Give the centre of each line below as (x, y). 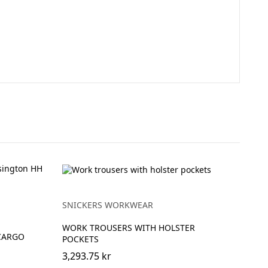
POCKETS (80, 239)
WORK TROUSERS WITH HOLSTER (128, 227)
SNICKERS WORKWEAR (107, 205)
